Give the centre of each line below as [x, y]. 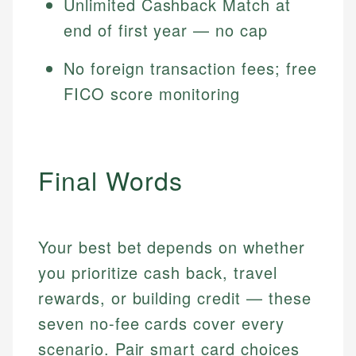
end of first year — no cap [166, 30]
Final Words [110, 180]
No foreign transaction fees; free [190, 68]
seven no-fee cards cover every [161, 323]
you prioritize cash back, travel [158, 273]
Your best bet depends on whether [172, 247]
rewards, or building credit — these [175, 298]
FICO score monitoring [152, 94]
